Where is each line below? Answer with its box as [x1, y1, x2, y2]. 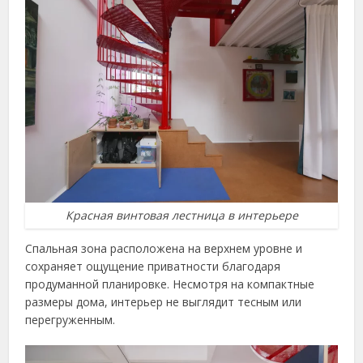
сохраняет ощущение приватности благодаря [25, 258, 281, 275]
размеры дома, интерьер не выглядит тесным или [25, 294, 302, 310]
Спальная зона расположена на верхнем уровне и [25, 241, 303, 257]
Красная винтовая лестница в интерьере [65, 207, 298, 224]
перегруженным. [25, 312, 116, 328]
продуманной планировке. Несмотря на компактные [25, 276, 315, 293]
